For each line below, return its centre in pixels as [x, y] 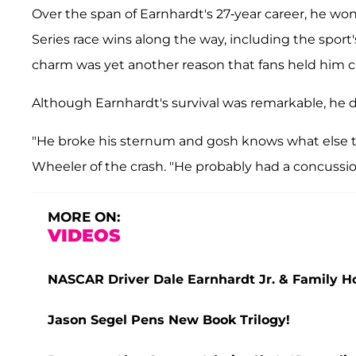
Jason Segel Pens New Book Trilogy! [169, 320]
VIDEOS [84, 236]
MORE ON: [84, 217]
